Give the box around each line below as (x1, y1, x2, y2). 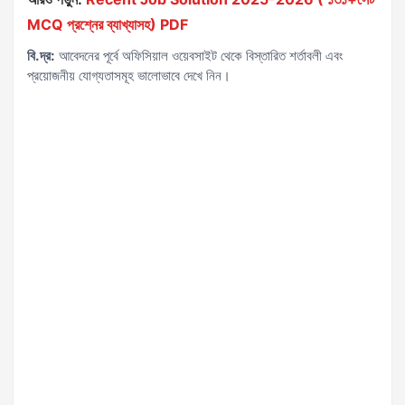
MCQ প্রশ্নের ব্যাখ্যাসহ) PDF (27, 15, 188, 33)
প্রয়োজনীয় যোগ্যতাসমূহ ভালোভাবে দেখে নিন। (27, 67, 231, 84)
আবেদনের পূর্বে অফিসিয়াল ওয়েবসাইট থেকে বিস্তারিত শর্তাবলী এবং (55, 47, 344, 64)
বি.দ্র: (27, 47, 55, 64)
